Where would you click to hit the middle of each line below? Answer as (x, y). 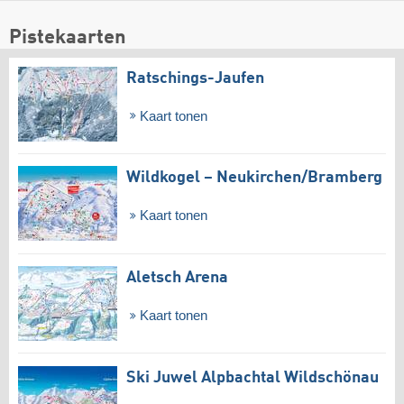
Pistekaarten (68, 37)
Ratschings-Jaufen (195, 78)
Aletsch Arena (177, 278)
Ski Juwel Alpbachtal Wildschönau (252, 377)
